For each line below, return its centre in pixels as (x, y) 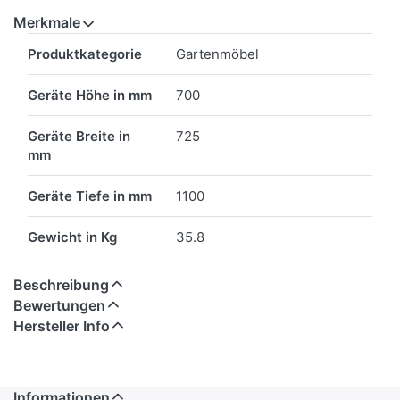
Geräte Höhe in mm (90, 96)
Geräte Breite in (79, 137)
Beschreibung (61, 285)
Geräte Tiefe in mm (90, 196)
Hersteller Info (62, 326)
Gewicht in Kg (72, 237)
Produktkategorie (85, 54)
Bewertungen (59, 306)
